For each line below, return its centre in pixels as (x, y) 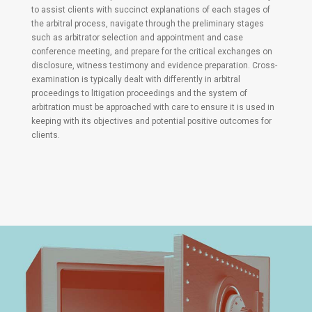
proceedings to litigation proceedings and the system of (139, 93)
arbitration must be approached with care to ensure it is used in (153, 107)
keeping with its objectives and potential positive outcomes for (151, 121)
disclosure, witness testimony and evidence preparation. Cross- (154, 65)
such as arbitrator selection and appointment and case (137, 37)
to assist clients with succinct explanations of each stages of (150, 9)
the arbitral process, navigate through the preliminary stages (147, 23)
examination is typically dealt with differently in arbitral (135, 79)
